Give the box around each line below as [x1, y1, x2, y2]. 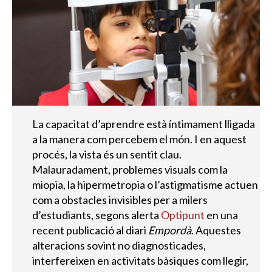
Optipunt [160, 208, 205, 222]
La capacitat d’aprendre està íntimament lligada [32, 117, 255, 131]
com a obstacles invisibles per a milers [32, 193, 208, 207]
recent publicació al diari [32, 223, 148, 237]
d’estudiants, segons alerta [32, 208, 161, 222]
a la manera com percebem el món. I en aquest [32, 132, 246, 146]
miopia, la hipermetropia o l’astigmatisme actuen [32, 178, 258, 192]
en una [204, 208, 238, 222]
